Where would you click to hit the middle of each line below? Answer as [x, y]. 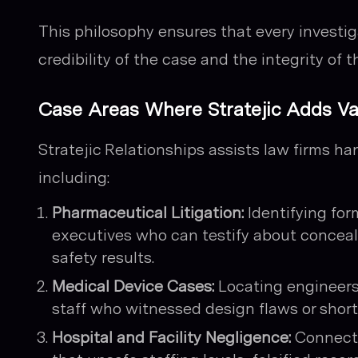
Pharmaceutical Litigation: [148, 213]
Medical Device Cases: [133, 286]
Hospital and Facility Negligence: [171, 337]
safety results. [103, 257]
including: [74, 177]
